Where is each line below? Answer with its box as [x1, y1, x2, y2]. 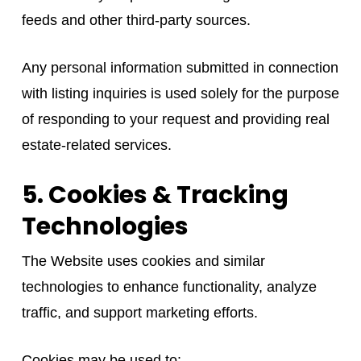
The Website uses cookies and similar [21, 252, 265, 269]
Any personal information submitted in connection [21, 59, 338, 76]
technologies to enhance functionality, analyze [21, 278, 317, 295]
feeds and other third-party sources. [21, 11, 251, 28]
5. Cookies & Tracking [21, 177, 288, 212]
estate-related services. [21, 136, 172, 153]
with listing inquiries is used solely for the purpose [21, 85, 339, 102]
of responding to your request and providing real [21, 110, 330, 127]
